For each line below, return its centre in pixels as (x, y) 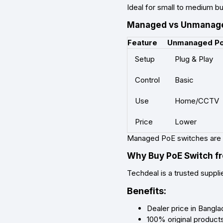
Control (147, 80)
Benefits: (147, 191)
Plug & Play (194, 59)
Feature (142, 43)
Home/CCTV (197, 101)
